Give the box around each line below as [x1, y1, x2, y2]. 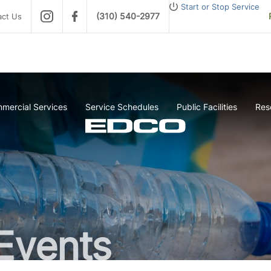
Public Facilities [177, 102, 237, 112]
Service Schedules [85, 102, 158, 112]
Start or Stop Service [181, 2, 260, 11]
